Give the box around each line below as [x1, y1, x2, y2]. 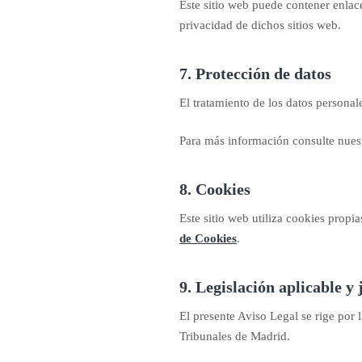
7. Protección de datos [179, 64, 331, 82]
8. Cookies [179, 180, 250, 198]
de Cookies [179, 232, 237, 245]
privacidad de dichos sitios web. [179, 18, 341, 32]
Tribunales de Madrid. [179, 330, 290, 343]
